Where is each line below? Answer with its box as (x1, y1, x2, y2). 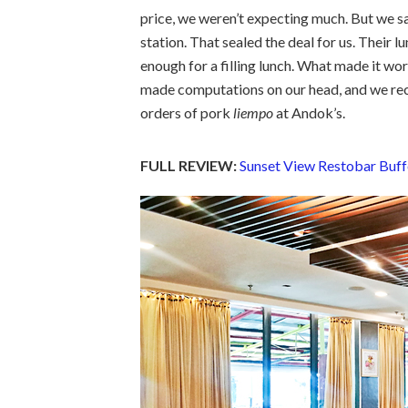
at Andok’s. (273, 103, 345, 121)
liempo (233, 103, 273, 121)
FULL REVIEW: (140, 156, 237, 174)
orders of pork (140, 103, 233, 121)
